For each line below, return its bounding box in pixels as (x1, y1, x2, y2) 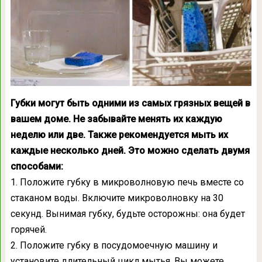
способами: (10, 160, 63, 172)
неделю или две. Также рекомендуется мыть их (10, 129, 228, 140)
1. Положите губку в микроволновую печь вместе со (10, 176, 244, 188)
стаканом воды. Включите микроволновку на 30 (10, 192, 223, 204)
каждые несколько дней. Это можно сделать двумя (10, 144, 250, 156)
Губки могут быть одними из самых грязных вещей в (10, 97, 250, 109)
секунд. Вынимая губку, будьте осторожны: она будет (10, 208, 245, 219)
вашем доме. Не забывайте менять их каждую (10, 113, 222, 125)
